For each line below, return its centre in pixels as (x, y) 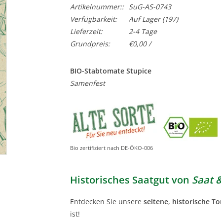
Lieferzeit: (86, 31)
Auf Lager (144, 19)
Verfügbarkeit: (93, 19)
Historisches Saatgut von (131, 179)
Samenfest (87, 83)
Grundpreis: (90, 44)
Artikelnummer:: (97, 7)
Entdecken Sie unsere (107, 201)
